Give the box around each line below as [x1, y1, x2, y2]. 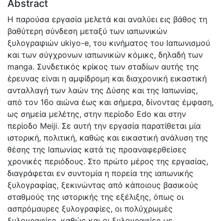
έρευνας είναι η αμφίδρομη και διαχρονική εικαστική [7, 73, 207, 83]
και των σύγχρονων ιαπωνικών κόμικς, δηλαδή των [7, 49, 203, 60]
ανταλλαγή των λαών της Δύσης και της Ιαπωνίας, [7, 85, 198, 95]
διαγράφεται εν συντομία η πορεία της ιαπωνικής [7, 168, 193, 178]
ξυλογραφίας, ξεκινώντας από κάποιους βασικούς [7, 180, 198, 190]
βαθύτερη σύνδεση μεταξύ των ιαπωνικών [7, 26, 167, 36]
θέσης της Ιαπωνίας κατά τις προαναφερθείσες [7, 144, 186, 154]
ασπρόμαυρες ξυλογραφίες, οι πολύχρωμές [7, 203, 173, 214]
